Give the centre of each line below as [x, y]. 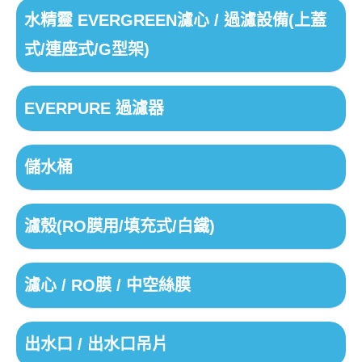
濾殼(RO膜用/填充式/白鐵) [119, 227]
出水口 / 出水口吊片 [96, 345]
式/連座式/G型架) [86, 50]
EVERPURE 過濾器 [94, 109]
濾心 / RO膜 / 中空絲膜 [107, 286]
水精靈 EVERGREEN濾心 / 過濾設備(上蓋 [175, 21]
